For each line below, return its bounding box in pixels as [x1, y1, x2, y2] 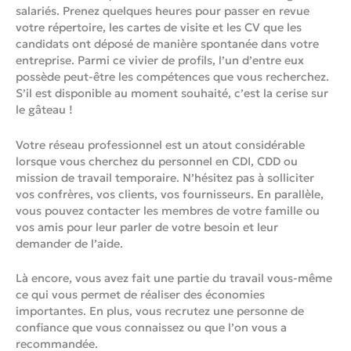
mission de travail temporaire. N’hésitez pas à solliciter [16, 170, 314, 185]
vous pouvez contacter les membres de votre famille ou [16, 203, 320, 218]
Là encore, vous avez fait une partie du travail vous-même [16, 271, 332, 286]
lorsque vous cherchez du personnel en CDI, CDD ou [16, 154, 298, 168]
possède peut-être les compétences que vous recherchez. [16, 70, 329, 85]
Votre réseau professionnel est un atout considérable [16, 137, 305, 152]
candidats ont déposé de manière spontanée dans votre [16, 37, 319, 52]
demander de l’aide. [16, 236, 123, 251]
